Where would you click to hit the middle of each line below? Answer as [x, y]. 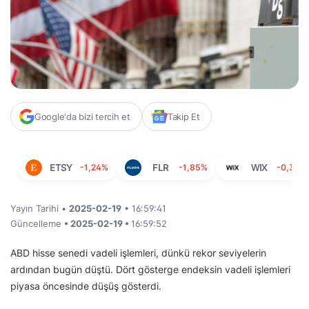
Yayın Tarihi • [40, 208]
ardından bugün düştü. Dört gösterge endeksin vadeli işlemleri [150, 269]
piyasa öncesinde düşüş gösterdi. [86, 286]
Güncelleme [37, 223]
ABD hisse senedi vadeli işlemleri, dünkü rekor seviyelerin [138, 252]
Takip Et [183, 116]
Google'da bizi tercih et [82, 116]
